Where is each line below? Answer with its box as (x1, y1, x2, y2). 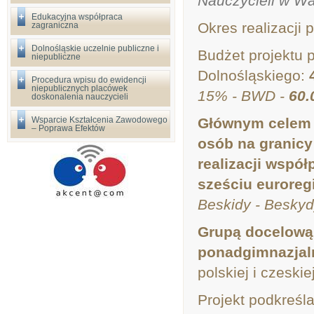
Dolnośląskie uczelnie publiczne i (32, 43, 159, 53)
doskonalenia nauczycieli (32, 92, 128, 102)
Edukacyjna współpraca (32, 12, 123, 22)
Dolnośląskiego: (198, 67, 309, 83)
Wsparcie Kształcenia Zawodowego (32, 115, 168, 125)
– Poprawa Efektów (32, 123, 105, 133)
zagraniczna (32, 20, 78, 30)
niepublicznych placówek (32, 83, 128, 93)
